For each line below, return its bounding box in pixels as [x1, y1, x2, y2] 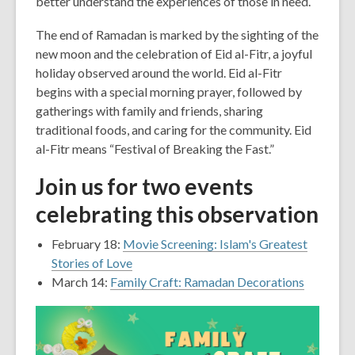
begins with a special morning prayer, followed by [36, 84, 302, 99]
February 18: [52, 236, 123, 251]
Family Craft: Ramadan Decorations [110, 274, 304, 289]
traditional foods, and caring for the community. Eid [36, 122, 311, 137]
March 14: [52, 274, 110, 289]
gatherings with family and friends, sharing [36, 103, 263, 118]
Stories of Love [52, 255, 132, 270]
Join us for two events [36, 173, 253, 200]
